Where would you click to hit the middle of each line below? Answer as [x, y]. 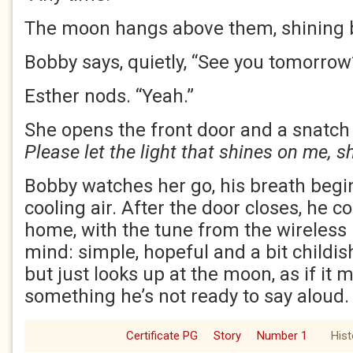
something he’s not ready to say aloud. [187, 296]
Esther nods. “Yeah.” [109, 96]
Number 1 [282, 336]
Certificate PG [162, 336]
